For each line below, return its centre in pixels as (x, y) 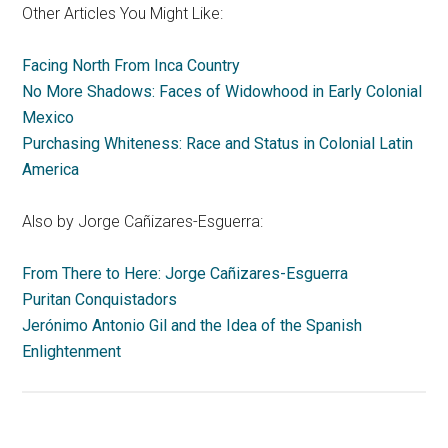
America (51, 169)
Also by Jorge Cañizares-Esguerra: (143, 221)
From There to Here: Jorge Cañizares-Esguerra (185, 273)
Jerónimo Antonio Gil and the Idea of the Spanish (192, 325)
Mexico (48, 117)
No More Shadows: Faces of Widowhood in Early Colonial (222, 91)
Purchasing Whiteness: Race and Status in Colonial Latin (218, 143)
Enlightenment (72, 351)
